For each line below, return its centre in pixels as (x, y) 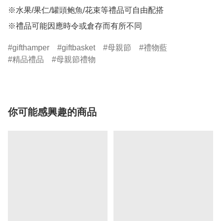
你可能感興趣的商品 (52, 112)
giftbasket (78, 48)
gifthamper (31, 48)
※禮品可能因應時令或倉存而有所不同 (75, 26)
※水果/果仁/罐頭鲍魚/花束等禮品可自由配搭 (86, 10)
